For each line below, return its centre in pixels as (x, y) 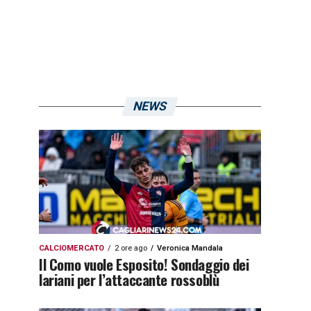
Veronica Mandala (190, 248)
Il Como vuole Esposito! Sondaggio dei (144, 264)
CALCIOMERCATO (72, 248)
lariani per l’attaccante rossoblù (129, 279)
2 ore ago (131, 248)
